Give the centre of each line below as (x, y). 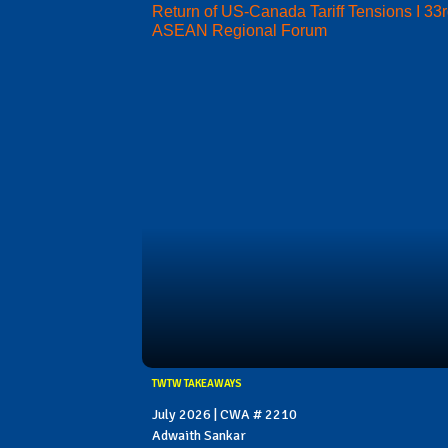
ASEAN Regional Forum (239, 31)
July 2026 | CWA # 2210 (224, 415)
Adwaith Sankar (199, 436)
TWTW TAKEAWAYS (197, 384)
